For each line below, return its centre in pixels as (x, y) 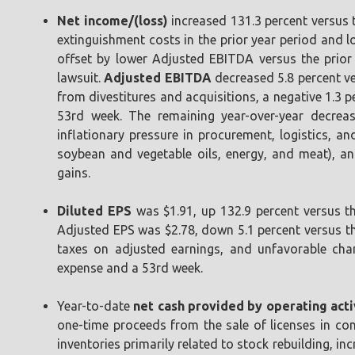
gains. (74, 172)
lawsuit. (81, 77)
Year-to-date (94, 305)
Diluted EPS (94, 210)
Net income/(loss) (113, 20)
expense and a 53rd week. (130, 267)
